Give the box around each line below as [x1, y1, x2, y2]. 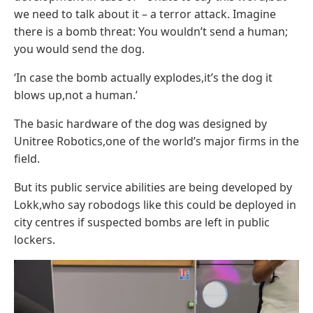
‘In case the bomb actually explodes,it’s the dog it [14, 70, 272, 86]
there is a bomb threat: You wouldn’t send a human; [14, 24, 288, 40]
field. [14, 151, 40, 167]
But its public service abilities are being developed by [14, 180, 292, 196]
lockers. [14, 232, 55, 248]
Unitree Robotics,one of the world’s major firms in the [14, 133, 299, 150]
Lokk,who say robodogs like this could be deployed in [14, 197, 296, 213]
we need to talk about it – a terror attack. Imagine [14, 6, 276, 22]
